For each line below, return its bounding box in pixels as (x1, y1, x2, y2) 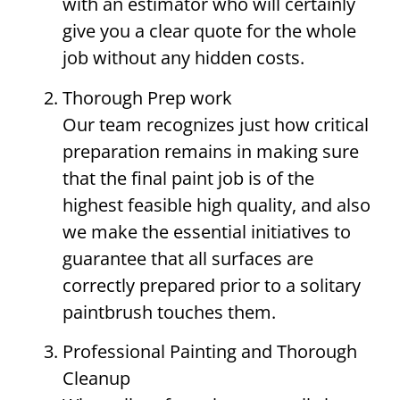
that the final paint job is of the (62, 165, 314, 190)
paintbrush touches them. (62, 299, 276, 324)
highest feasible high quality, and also (62, 192, 371, 217)
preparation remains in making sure (62, 138, 359, 163)
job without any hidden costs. (62, 46, 304, 71)
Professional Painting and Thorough (62, 339, 357, 363)
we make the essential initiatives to (62, 219, 351, 244)
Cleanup (62, 366, 130, 390)
